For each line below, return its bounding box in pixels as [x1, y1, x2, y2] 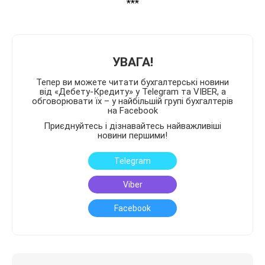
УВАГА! [112, 54, 153, 69]
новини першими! [98, 130, 167, 141]
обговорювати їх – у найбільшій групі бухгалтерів [32, 95, 233, 106]
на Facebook [107, 105, 158, 116]
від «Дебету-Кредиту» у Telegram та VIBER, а [39, 86, 226, 97]
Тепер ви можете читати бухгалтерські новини [36, 76, 229, 88]
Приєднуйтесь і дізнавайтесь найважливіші [44, 120, 221, 131]
